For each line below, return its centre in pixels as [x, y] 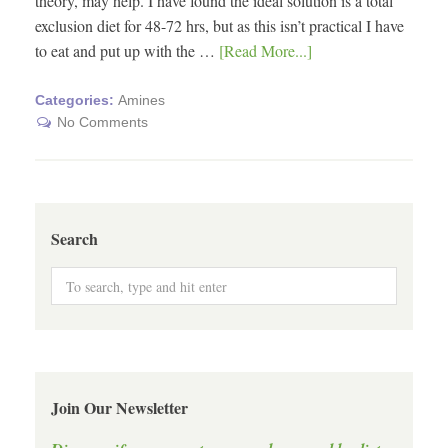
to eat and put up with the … [127, 51]
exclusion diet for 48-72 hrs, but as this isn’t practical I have [219, 26]
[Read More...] [265, 51]
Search [74, 238]
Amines [141, 100]
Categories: [76, 100]
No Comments [102, 122]
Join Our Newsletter [119, 407]
